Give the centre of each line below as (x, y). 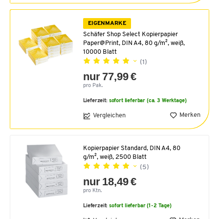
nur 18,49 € (110, 181)
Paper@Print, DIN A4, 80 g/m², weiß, (134, 43)
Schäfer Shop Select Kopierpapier (130, 34)
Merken (190, 115)
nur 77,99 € (110, 76)
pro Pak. (93, 86)
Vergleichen (109, 116)
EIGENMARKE (107, 24)
